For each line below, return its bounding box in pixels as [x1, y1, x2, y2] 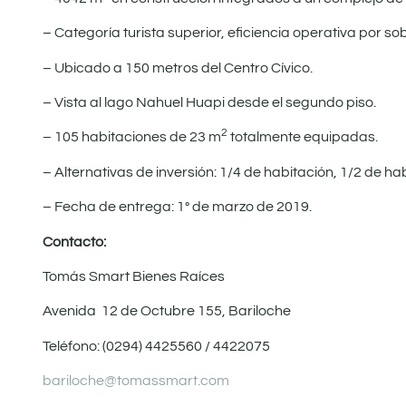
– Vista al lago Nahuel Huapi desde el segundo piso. [43, 95, 376, 111]
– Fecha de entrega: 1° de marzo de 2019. [43, 199, 312, 215]
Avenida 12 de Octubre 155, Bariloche [43, 304, 291, 319]
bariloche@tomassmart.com [43, 373, 229, 389]
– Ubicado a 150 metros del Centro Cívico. [43, 60, 313, 75]
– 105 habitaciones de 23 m [43, 130, 221, 145]
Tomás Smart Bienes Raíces [43, 269, 225, 285]
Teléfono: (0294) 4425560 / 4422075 [43, 338, 270, 353]
